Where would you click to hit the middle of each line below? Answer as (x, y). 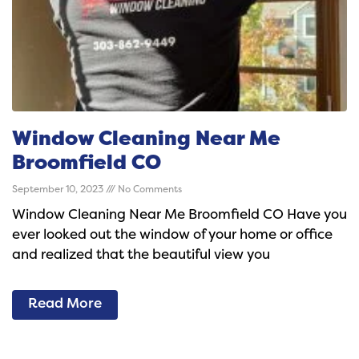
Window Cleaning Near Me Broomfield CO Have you (179, 216)
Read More (65, 305)
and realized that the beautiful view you (141, 256)
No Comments (149, 190)
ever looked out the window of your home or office (172, 236)
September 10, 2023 (59, 190)
